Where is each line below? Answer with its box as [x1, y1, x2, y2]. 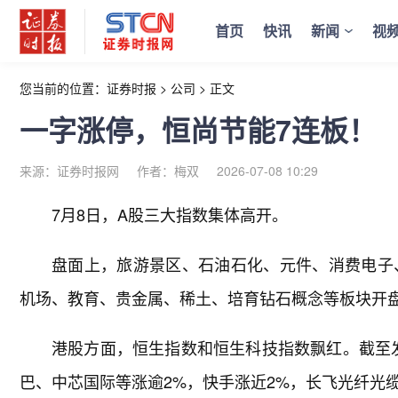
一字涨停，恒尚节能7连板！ [20, 109, 377, 150]
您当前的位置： [20, 79, 107, 97]
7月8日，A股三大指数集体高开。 [52, 203, 288, 226]
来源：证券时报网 [20, 162, 119, 179]
